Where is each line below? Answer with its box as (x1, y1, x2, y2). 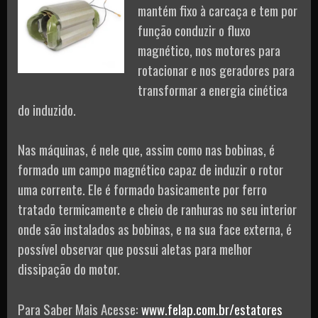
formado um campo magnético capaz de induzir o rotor (18, 159, 283, 180)
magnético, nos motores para (138, 39, 280, 60)
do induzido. (18, 99, 76, 119)
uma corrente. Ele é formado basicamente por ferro (18, 179, 267, 199)
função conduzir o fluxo (138, 19, 251, 40)
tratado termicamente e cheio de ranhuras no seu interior (18, 199, 297, 219)
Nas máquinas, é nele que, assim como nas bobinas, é (18, 139, 275, 160)
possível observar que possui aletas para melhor (18, 238, 252, 259)
